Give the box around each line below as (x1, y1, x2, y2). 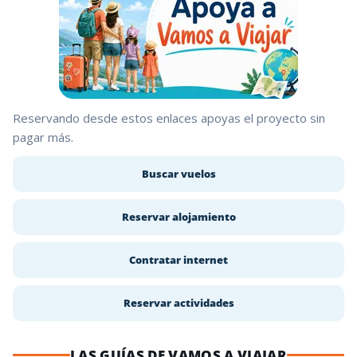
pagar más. (13, 128, 73, 145)
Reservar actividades (123, 295, 234, 310)
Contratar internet (129, 252, 228, 267)
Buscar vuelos (141, 166, 216, 181)
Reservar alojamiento (121, 209, 236, 224)
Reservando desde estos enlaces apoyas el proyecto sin (13, 109, 325, 126)
